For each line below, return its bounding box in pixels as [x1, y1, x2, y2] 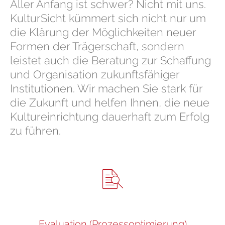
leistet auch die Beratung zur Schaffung [10, 53, 211, 67]
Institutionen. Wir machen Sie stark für [10, 81, 202, 95]
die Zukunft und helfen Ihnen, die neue [10, 95, 209, 109]
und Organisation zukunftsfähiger [10, 67, 179, 81]
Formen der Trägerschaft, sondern [10, 39, 184, 53]
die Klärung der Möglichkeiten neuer [10, 25, 196, 39]
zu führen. [10, 124, 61, 137]
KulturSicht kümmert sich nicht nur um [10, 11, 206, 25]
